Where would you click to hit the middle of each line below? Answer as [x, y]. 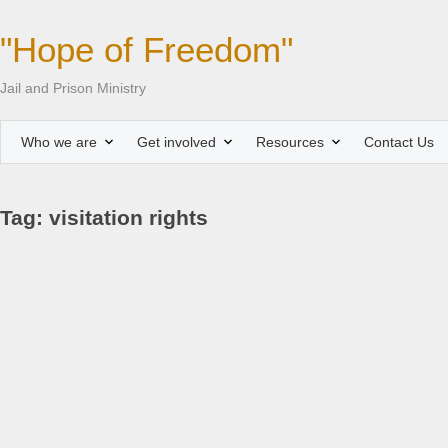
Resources [290, 142]
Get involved [176, 142]
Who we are [59, 142]
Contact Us [399, 142]
